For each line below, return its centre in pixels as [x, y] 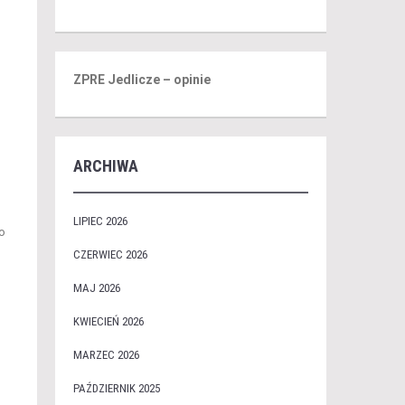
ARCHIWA [105, 166]
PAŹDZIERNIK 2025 [116, 388]
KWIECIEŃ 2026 [108, 321]
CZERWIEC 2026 [110, 254]
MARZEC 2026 [106, 355]
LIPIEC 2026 [100, 221]
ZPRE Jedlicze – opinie [141, 80]
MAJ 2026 [96, 288]
